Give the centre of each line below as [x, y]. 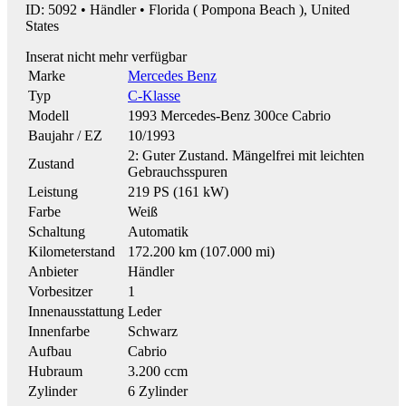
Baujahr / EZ [65, 135]
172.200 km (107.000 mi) [201, 251]
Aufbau [50, 351]
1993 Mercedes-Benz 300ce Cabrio [229, 115]
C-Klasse [154, 95]
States [42, 25]
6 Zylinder [158, 391]
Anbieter [53, 271]
